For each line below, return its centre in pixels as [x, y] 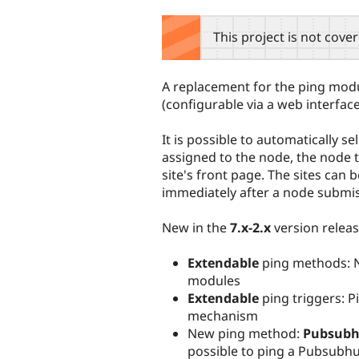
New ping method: [245, 334]
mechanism [223, 316]
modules [214, 281]
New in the [196, 227]
